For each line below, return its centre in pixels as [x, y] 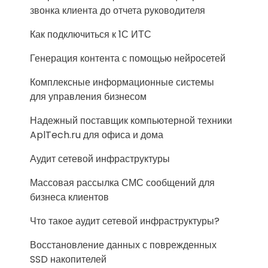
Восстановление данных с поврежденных [123, 245]
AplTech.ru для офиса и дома [97, 135]
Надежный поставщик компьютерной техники [131, 121]
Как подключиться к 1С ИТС [91, 34]
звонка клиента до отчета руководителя [118, 10]
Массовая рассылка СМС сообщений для [122, 183]
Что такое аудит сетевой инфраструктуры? [125, 221]
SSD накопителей [68, 259]
